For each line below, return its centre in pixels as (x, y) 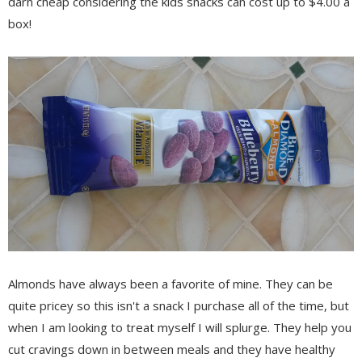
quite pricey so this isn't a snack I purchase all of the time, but (179, 305)
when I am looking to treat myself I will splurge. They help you (180, 327)
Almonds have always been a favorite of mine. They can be (170, 283)
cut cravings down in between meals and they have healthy (172, 349)
